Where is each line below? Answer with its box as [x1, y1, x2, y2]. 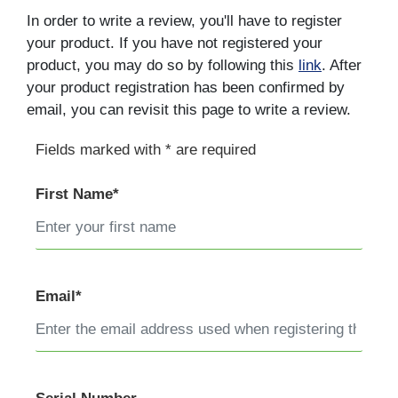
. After [322, 57, 362, 75]
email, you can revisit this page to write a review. [27, 101, 351, 119]
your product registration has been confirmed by [27, 79, 345, 97]
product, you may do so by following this [27, 57, 298, 75]
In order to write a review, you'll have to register [27, 12, 342, 30]
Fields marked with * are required [36, 141, 256, 159]
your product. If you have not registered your [27, 35, 322, 52]
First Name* [36, 186, 119, 203]
